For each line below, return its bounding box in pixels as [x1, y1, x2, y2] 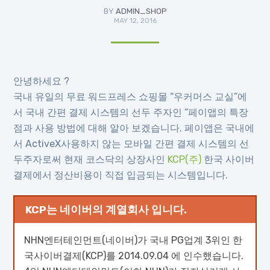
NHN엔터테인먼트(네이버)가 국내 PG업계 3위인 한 [24, 234, 243, 246]
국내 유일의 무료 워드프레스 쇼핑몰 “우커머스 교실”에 [13, 91, 248, 102]
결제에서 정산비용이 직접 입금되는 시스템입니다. [13, 169, 228, 181]
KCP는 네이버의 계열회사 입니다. [25, 203, 187, 216]
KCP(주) [168, 154, 204, 165]
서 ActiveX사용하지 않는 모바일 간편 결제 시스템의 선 [13, 138, 250, 149]
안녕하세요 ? [13, 75, 70, 87]
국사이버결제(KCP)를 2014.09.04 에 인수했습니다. [24, 250, 244, 262]
